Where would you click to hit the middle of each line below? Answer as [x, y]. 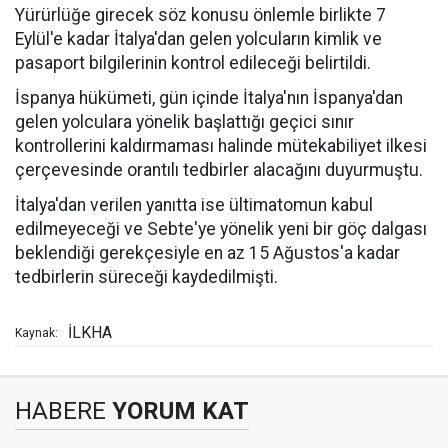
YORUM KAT [177, 411]
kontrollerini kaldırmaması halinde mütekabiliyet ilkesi [221, 146]
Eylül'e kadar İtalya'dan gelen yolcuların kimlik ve [198, 39]
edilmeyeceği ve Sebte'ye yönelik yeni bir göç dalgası [221, 229]
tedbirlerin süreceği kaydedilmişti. [146, 277]
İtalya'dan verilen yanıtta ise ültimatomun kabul [194, 205]
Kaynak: [36, 333]
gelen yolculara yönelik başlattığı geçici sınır [184, 122]
